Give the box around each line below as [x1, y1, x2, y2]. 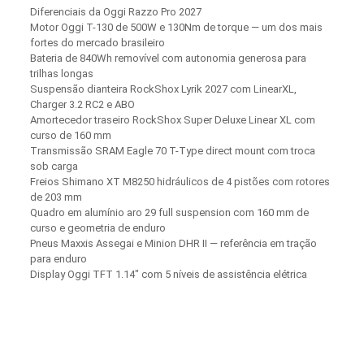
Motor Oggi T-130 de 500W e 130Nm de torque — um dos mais [29, 21, 323, 33]
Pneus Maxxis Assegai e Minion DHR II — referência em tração [29, 237, 317, 249]
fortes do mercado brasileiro [29, 37, 165, 49]
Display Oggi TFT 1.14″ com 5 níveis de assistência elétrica [29, 268, 307, 280]
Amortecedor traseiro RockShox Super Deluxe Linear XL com [29, 114, 315, 126]
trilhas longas [29, 67, 93, 80]
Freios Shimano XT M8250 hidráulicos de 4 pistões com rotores [29, 175, 330, 188]
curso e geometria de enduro [29, 222, 166, 234]
